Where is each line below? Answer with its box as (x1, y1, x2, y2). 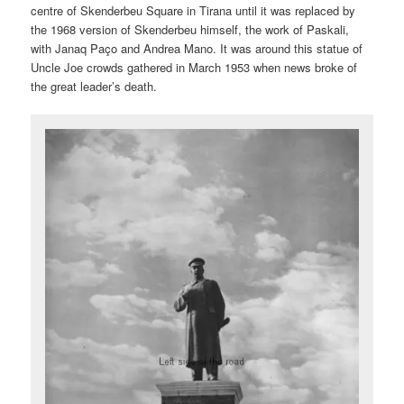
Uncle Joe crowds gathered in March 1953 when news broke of (31, 59, 358, 77)
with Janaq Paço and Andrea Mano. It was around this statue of (31, 40, 363, 58)
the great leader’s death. (31, 78, 158, 96)
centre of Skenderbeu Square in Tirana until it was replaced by (31, 2, 356, 20)
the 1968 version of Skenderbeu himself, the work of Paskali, (31, 21, 350, 39)
